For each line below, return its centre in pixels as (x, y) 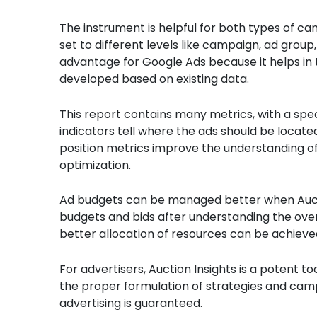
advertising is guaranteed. (131, 303)
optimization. (95, 165)
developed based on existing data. (154, 79)
